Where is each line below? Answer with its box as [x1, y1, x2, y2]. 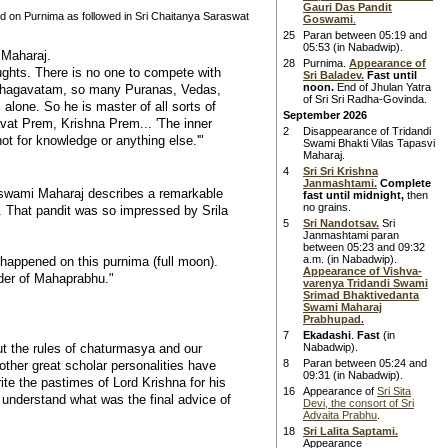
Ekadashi [303, 329, 351, 341]
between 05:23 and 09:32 [303, 241, 425, 253]
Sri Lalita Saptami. [303, 425, 398, 437]
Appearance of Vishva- [303, 265, 422, 277]
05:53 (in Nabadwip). [303, 41, 403, 53]
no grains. [303, 201, 351, 213]
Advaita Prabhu [303, 409, 377, 421]
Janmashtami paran [303, 229, 399, 241]
